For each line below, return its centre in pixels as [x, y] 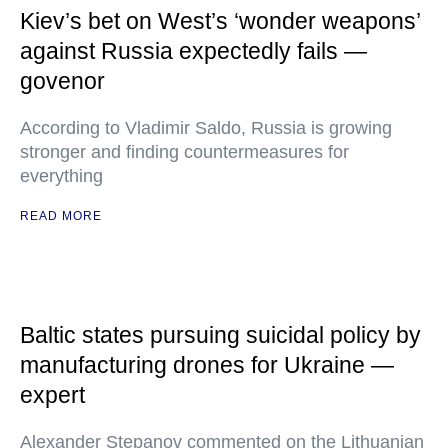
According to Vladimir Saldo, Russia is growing [206, 128]
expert [52, 395]
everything [61, 176]
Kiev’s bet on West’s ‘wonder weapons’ [220, 21]
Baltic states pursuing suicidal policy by [220, 335]
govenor [62, 81]
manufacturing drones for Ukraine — [207, 365]
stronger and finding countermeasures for [184, 152]
